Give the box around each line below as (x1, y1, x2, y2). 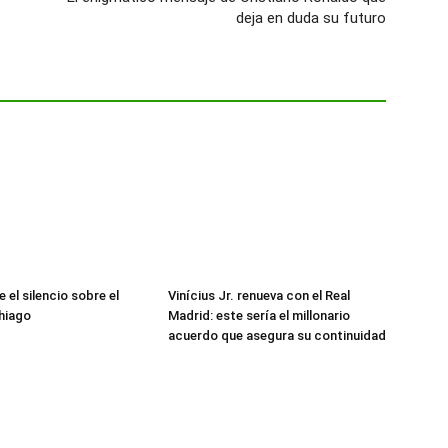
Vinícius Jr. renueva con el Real (168, 288, 350, 304)
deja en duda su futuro (236, 9, 386, 28)
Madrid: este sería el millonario (168, 308, 350, 324)
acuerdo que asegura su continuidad (168, 328, 386, 344)
